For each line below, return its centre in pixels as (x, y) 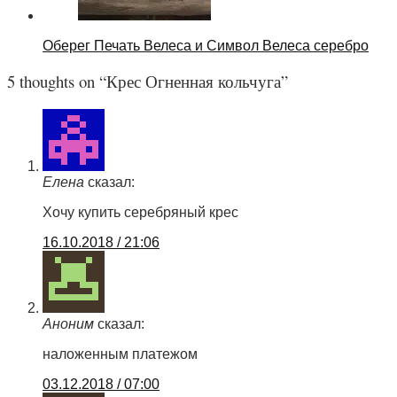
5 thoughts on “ (57, 82)
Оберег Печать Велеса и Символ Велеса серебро (206, 45)
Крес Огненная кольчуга (194, 82)
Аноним (68, 324)
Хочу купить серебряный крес (140, 213)
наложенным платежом (120, 354)
